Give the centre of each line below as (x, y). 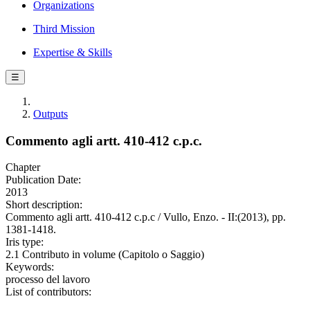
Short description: (44, 205)
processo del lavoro (48, 280)
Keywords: (30, 267)
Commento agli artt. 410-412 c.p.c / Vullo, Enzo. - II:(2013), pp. (146, 217)
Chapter (23, 167)
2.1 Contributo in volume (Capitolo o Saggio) (105, 255)
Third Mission (64, 29)
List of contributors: (48, 292)
